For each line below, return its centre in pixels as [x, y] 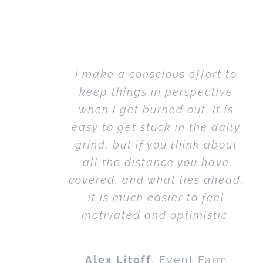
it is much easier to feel [156, 198]
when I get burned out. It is [156, 110]
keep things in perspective [156, 92]
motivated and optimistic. [156, 215]
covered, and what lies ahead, [156, 180]
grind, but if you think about [156, 145]
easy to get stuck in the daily [156, 127]
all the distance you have [156, 163]
